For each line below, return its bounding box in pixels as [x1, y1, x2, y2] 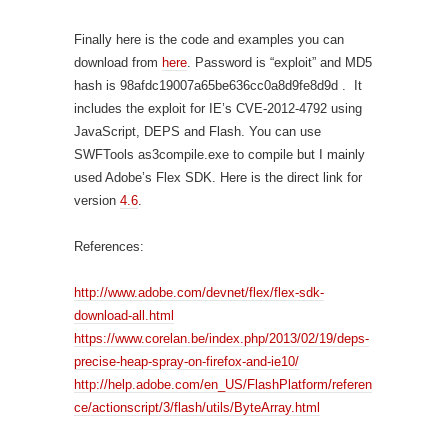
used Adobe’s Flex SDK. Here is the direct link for [74, 170, 362, 186]
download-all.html [74, 308, 174, 324]
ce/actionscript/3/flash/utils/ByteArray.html [74, 400, 320, 416]
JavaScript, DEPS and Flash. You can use [74, 124, 321, 140]
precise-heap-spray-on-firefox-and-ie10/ [74, 354, 299, 370]
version [74, 193, 120, 209]
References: [74, 239, 144, 255]
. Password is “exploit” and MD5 [187, 55, 372, 71]
